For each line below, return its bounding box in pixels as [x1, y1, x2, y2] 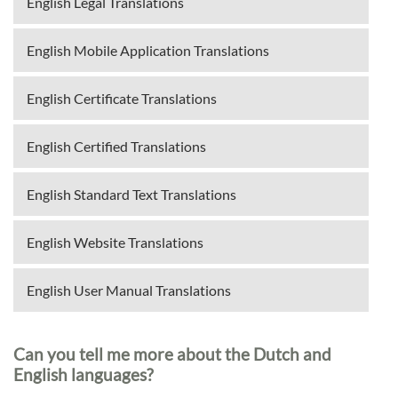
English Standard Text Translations [27, 186, 236, 203]
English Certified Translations [27, 138, 206, 155]
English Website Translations [27, 234, 203, 251]
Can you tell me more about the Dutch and [13, 343, 331, 364]
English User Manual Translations [27, 282, 231, 299]
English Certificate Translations [27, 90, 217, 107]
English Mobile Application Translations [27, 42, 269, 60]
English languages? [13, 363, 154, 385]
